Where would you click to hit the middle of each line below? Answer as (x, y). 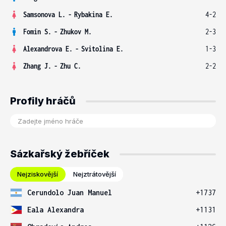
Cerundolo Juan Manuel (70, 192)
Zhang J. (37, 66)
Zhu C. (71, 66)
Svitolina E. (102, 49)
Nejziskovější (38, 174)
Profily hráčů (43, 101)
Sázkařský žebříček (60, 154)
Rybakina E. (94, 14)
